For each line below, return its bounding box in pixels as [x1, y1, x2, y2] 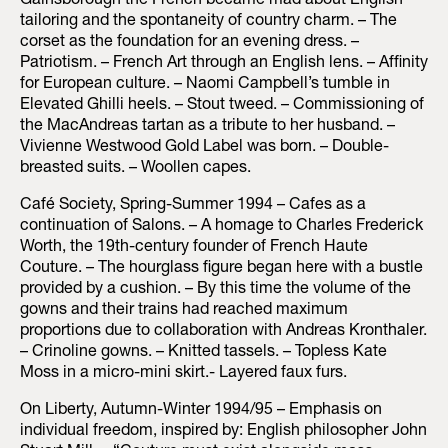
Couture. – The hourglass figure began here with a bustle [20, 261, 423, 278]
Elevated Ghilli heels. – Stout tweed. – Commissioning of [20, 98, 424, 115]
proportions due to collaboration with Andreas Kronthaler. [20, 324, 427, 341]
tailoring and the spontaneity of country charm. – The [20, 14, 397, 31]
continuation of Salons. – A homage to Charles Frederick [20, 219, 423, 236]
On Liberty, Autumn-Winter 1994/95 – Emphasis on [20, 403, 382, 420]
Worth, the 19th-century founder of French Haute [20, 240, 368, 257]
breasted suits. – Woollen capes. [20, 161, 251, 178]
